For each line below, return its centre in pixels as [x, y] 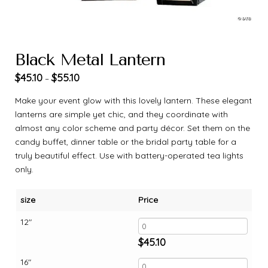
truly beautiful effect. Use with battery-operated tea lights [129, 155]
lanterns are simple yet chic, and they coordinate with [121, 114]
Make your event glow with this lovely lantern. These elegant [133, 100]
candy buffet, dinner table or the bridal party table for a [126, 141]
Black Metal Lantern [90, 60]
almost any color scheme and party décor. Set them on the [133, 128]
